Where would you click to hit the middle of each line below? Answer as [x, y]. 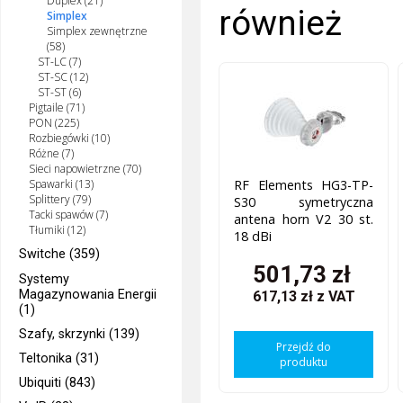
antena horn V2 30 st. [304, 219]
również [281, 23]
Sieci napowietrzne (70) [85, 169]
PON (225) [54, 123]
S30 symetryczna [304, 201]
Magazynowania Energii [88, 294]
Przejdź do [304, 347]
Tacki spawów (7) [68, 215]
